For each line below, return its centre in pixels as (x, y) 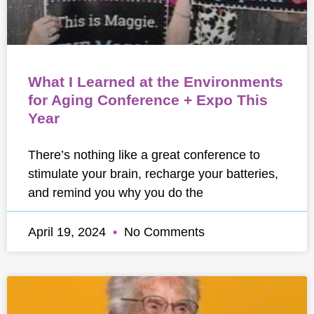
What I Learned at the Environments (156, 82)
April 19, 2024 (69, 232)
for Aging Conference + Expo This (148, 100)
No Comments (163, 232)
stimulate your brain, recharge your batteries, (153, 173)
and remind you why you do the (116, 192)
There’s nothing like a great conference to (144, 155)
